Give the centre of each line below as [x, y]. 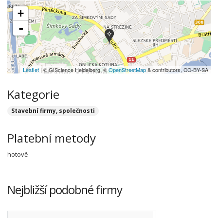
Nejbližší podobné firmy [65, 190]
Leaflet [31, 70]
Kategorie [33, 94]
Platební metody [52, 138]
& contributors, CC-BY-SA [177, 70]
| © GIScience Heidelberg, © [74, 70]
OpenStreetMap [127, 70]
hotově [18, 154]
